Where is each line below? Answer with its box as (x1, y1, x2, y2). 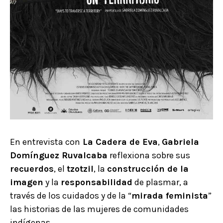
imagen (10, 177, 43, 188)
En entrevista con (10, 136, 80, 148)
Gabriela (162, 136, 199, 148)
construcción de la (107, 163, 189, 175)
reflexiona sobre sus (108, 150, 190, 161)
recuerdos (10, 163, 54, 175)
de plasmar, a (132, 177, 188, 188)
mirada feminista (131, 190, 208, 202)
